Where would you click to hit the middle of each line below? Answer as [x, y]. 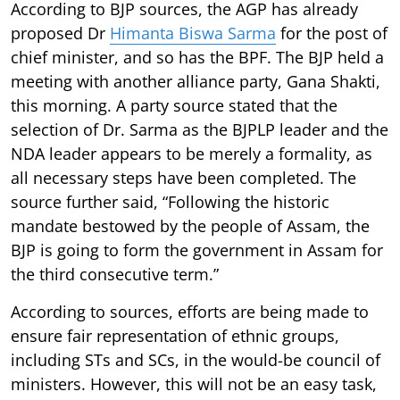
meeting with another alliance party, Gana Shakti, [196, 81]
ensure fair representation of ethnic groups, [175, 335]
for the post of [332, 33]
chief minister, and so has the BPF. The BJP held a [197, 57]
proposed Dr [60, 33]
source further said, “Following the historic [170, 201]
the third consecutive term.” [115, 274]
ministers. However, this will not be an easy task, [194, 383]
